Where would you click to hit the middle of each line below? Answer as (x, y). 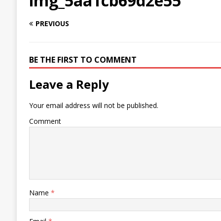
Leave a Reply (69, 84)
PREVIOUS (52, 24)
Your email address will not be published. (93, 106)
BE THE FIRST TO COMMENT (83, 60)
